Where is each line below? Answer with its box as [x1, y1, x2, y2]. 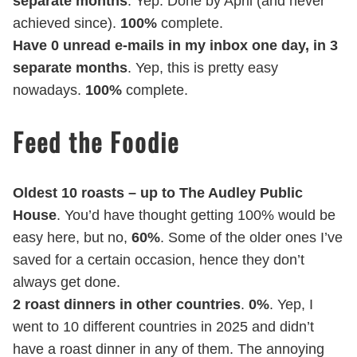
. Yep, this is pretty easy [127, 60, 278, 76]
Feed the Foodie [13, 122, 179, 160]
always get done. [13, 274, 120, 291]
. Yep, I [269, 296, 313, 313]
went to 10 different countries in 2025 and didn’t [13, 319, 314, 335]
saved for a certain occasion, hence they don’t [13, 252, 304, 269]
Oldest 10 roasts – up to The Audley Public [13, 185, 303, 202]
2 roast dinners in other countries [13, 296, 241, 313]
